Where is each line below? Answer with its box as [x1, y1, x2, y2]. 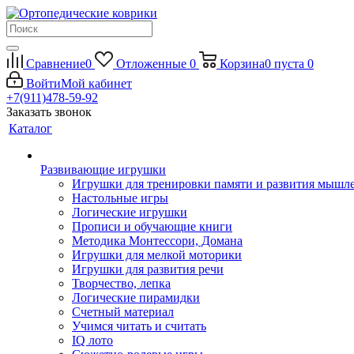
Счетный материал [72, 305, 174, 318]
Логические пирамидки [72, 291, 200, 304]
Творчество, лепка [72, 277, 171, 290]
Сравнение [26, 57, 85, 70]
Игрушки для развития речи [72, 262, 224, 276]
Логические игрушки [72, 205, 187, 219]
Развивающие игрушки [40, 163, 166, 176]
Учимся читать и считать [72, 319, 206, 333]
